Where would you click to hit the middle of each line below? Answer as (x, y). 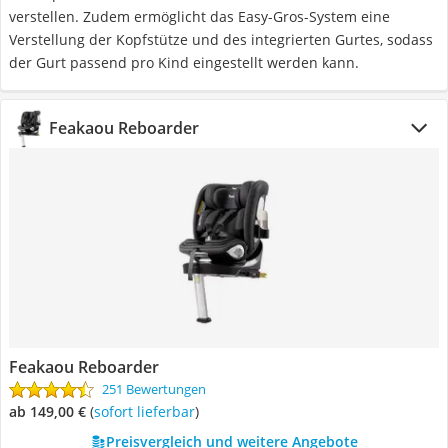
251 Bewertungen (154, 389)
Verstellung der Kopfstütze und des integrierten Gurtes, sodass (221, 39)
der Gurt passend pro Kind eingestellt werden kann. (184, 62)
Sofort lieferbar (148, 411)
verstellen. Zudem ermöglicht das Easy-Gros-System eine (199, 16)
